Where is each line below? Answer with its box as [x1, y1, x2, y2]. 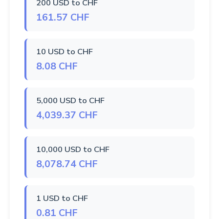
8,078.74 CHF [36, 157, 98, 171]
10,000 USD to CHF [36, 144, 109, 155]
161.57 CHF [36, 11, 89, 24]
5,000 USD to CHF [36, 95, 105, 107]
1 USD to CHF [36, 193, 88, 204]
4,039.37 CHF [36, 109, 98, 122]
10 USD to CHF [36, 46, 93, 58]
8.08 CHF [36, 60, 78, 73]
